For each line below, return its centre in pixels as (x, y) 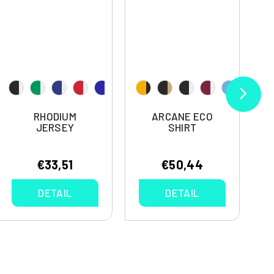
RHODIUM (55, 117)
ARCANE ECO (182, 117)
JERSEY (55, 128)
